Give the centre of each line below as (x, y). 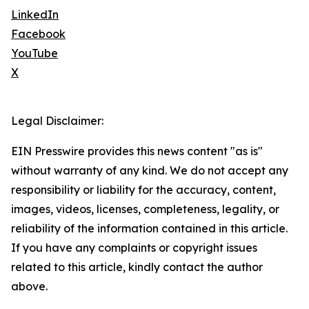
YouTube (34, 53)
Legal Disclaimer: (57, 121)
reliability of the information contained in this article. (149, 229)
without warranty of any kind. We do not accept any (150, 171)
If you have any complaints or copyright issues (134, 248)
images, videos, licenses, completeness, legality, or (145, 209)
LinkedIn (35, 15)
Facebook (38, 34)
